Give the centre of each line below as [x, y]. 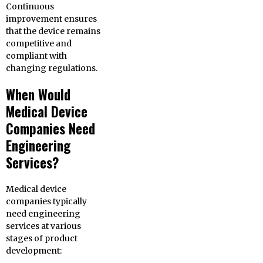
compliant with [36, 56]
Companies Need [50, 129]
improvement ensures [51, 19]
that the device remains [53, 31]
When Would [38, 95]
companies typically [46, 201]
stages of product [42, 238]
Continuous [30, 6]
